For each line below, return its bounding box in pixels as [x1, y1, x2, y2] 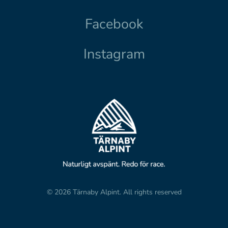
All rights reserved [123, 187, 182, 197]
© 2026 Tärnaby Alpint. [46, 187, 123, 197]
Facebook [84, 15, 144, 33]
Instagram [83, 45, 145, 63]
